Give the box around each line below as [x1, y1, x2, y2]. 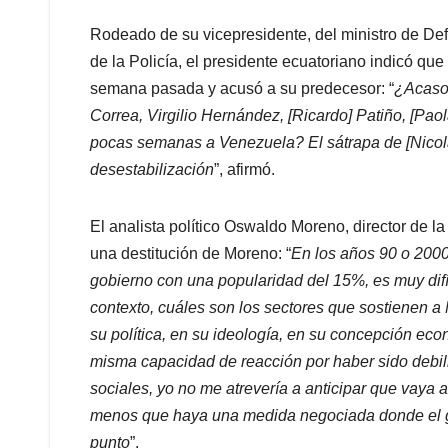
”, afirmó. [214, 161, 275, 179]
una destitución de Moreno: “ [90, 245, 291, 263]
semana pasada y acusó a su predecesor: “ [90, 80, 394, 98]
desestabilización [90, 161, 214, 179]
